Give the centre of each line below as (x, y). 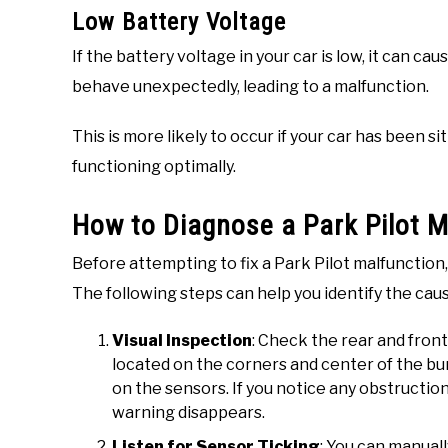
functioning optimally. (154, 167)
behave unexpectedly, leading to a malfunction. (250, 87)
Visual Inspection (182, 341)
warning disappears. (188, 413)
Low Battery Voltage (179, 22)
